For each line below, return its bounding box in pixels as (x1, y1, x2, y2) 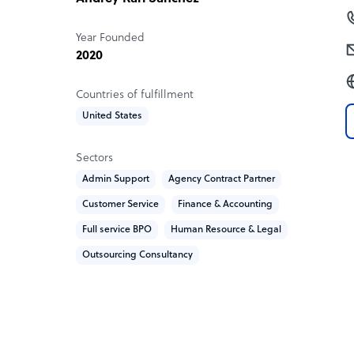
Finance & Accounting (178, 198, 273, 210)
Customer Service (82, 198, 159, 210)
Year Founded (76, 32, 145, 44)
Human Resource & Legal (171, 224, 281, 235)
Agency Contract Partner (168, 173, 275, 185)
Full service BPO (82, 224, 152, 235)
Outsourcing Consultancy (82, 249, 193, 261)
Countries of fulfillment (76, 88, 194, 101)
